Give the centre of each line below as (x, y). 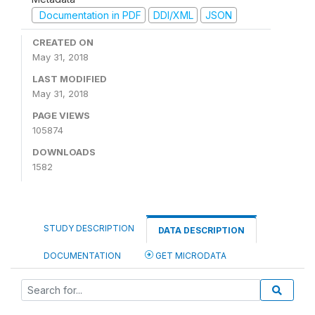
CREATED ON (63, 42)
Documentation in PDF (89, 15)
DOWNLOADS (64, 152)
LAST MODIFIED (70, 79)
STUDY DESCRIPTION (89, 228)
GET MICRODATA (190, 256)
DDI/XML (173, 15)
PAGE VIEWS (61, 115)
